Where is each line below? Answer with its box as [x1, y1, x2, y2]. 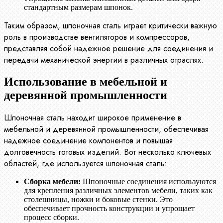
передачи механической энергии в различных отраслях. [4, 54, 204, 66]
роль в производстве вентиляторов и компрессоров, [4, 31, 190, 43]
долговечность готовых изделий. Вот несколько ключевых [4, 146, 211, 158]
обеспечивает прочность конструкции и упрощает [24, 204, 195, 213]
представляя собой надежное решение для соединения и [4, 42, 213, 54]
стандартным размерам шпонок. [24, 2, 133, 11]
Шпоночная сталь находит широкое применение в [4, 112, 181, 124]
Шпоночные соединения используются [81, 177, 216, 186]
